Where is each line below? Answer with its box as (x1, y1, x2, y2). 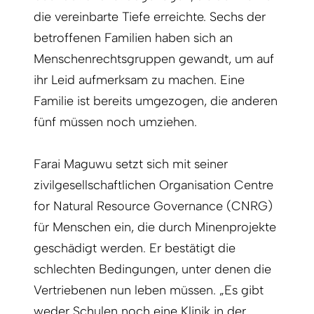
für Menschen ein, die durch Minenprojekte (34, 219, 276, 235)
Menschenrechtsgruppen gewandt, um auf (34, 51, 274, 67)
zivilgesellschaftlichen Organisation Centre (34, 177, 273, 193)
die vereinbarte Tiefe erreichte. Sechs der (34, 9, 266, 25)
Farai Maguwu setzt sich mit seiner (34, 156, 228, 172)
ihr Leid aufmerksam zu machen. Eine (34, 72, 245, 88)
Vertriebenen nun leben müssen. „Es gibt (34, 282, 264, 299)
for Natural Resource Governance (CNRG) (34, 198, 273, 214)
